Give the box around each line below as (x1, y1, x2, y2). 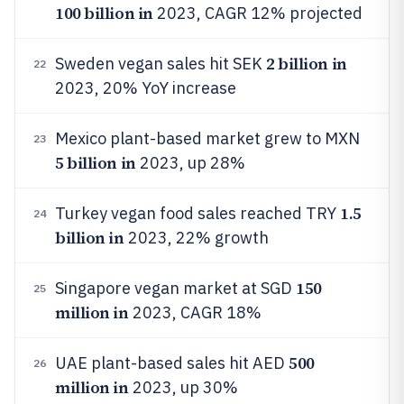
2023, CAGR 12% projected (152, 3, 363, 23)
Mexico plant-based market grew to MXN (55, 128, 360, 149)
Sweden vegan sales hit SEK (55, 53, 266, 74)
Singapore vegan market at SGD (55, 278, 296, 298)
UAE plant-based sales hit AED (55, 353, 289, 373)
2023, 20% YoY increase (55, 78, 236, 98)
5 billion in (55, 151, 136, 174)
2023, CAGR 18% (128, 302, 262, 323)
